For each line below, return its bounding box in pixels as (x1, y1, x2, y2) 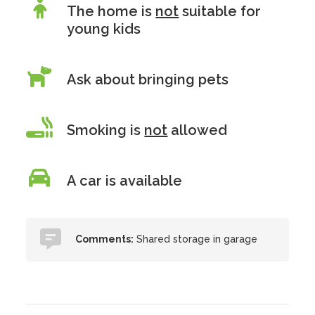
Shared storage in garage (134, 233, 258, 245)
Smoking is (67, 122, 145, 139)
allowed (167, 122, 228, 139)
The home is (67, 3, 156, 20)
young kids (67, 20, 141, 37)
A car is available (67, 172, 183, 189)
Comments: (75, 233, 134, 245)
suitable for (179, 3, 262, 20)
